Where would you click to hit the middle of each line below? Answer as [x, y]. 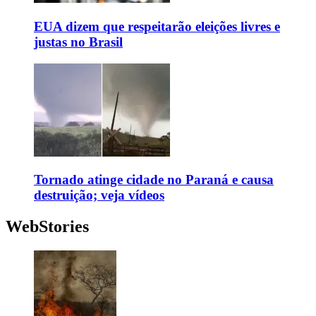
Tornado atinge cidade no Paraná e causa [154, 180]
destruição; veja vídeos [99, 195]
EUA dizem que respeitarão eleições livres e [157, 26]
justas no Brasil [78, 42]
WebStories [47, 227]
